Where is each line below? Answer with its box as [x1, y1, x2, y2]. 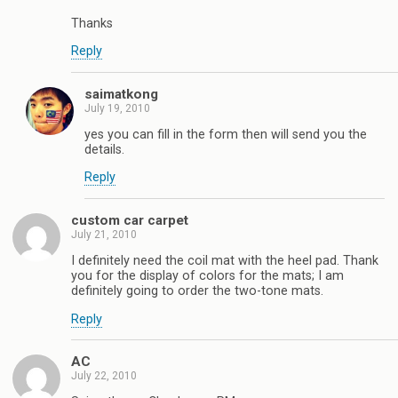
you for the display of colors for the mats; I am [71, 268, 344, 284]
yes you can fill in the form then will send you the [84, 127, 367, 143]
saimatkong [84, 85, 158, 102]
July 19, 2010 [84, 101, 150, 115]
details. [84, 142, 124, 158]
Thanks [71, 15, 113, 31]
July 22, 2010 [71, 369, 137, 382]
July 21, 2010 [71, 227, 137, 241]
